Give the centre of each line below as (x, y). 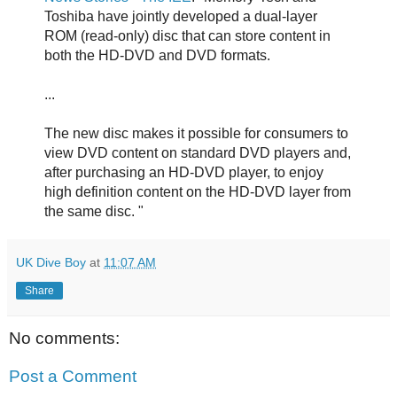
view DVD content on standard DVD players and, (197, 152)
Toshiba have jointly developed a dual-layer (180, 16)
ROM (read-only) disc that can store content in (187, 35)
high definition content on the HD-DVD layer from (197, 191)
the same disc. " (93, 211)
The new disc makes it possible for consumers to (196, 133)
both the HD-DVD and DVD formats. (157, 55)
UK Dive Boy (51, 262)
